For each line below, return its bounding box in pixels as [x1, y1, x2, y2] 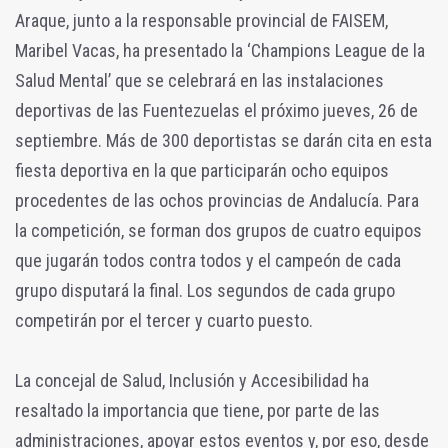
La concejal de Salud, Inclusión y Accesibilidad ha [15, 369, 369, 391]
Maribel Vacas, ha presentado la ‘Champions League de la [15, 39, 425, 61]
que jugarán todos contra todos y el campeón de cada [15, 249, 401, 271]
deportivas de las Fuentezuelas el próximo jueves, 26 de [15, 99, 418, 121]
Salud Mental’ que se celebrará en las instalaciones [15, 69, 384, 91]
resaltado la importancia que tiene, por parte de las [15, 399, 380, 421]
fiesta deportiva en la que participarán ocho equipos [15, 159, 389, 181]
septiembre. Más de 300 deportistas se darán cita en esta [15, 129, 432, 151]
